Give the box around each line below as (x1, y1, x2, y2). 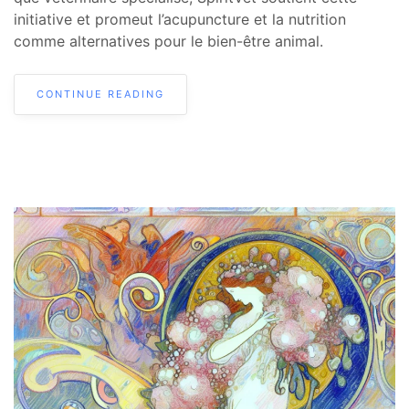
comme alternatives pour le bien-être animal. (14, 31, 323, 50)
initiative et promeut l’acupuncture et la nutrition (14, 9, 346, 28)
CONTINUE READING (37, 87, 164, 100)
